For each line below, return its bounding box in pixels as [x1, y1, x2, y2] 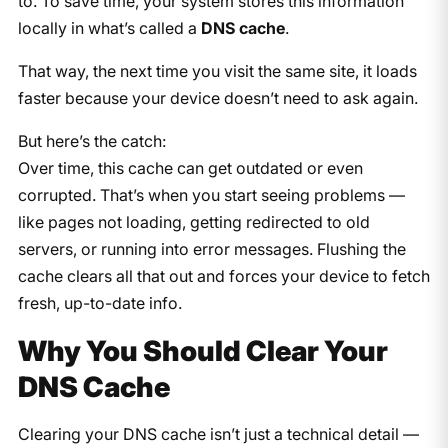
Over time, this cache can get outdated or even [17, 157, 363, 178]
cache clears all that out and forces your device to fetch [17, 265, 430, 286]
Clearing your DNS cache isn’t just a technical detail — [17, 423, 419, 444]
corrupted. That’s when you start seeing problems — [17, 184, 405, 205]
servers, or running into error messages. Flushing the [17, 238, 406, 259]
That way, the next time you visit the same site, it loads [17, 60, 417, 81]
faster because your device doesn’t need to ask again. [17, 87, 418, 108]
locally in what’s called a [17, 17, 201, 38]
